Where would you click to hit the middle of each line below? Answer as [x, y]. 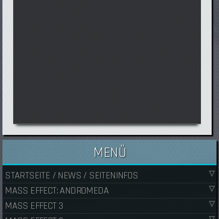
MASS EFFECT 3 [34, 206]
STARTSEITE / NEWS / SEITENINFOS [72, 175]
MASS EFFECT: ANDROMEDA [57, 190]
